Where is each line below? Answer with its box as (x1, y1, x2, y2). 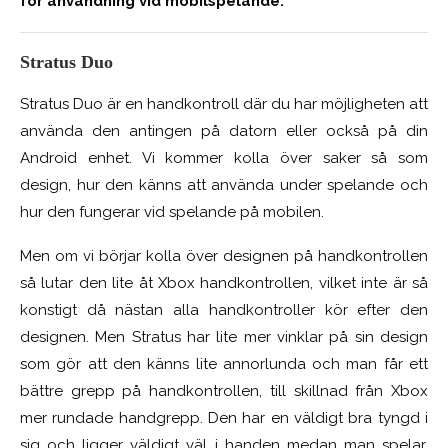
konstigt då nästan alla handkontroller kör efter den (20, 301, 428, 320)
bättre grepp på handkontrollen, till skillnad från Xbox (20, 382, 428, 401)
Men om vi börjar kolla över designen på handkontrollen (20, 247, 428, 266)
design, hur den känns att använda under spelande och (20, 176, 428, 195)
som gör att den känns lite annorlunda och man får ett (20, 355, 428, 374)
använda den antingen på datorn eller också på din (20, 122, 428, 141)
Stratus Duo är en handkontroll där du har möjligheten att (20, 95, 428, 114)
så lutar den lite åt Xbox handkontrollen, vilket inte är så (20, 274, 428, 293)
